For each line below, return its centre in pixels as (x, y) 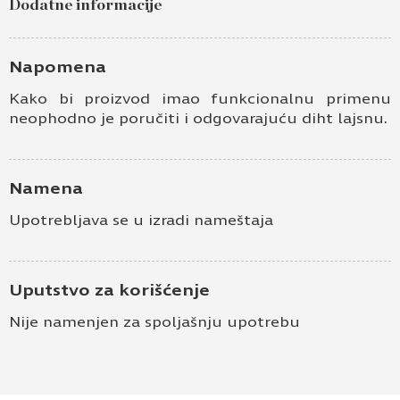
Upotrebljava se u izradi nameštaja (141, 220)
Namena (46, 188)
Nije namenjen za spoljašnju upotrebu (154, 321)
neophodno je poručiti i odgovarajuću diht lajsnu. (198, 118)
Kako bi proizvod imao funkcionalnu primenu (200, 98)
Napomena (58, 67)
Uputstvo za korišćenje (109, 290)
